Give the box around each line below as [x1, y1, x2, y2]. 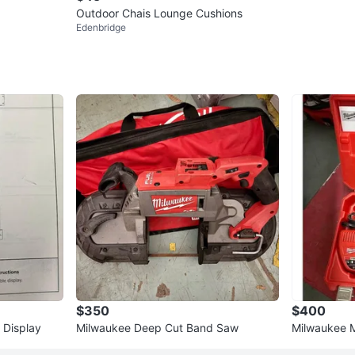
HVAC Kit [292, 337, 338, 351]
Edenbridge [76, 21, 126, 34]
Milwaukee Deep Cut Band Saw [76, 321, 239, 335]
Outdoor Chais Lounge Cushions [76, 6, 242, 21]
